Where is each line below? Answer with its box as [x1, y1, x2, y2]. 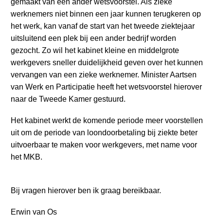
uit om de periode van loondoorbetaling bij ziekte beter [11, 128, 198, 137]
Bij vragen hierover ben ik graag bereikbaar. [11, 186, 162, 195]
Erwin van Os [11, 208, 57, 217]
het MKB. [11, 152, 43, 161]
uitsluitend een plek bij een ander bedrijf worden [11, 34, 177, 42]
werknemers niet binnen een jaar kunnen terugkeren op [11, 9, 201, 18]
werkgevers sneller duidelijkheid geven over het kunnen [11, 58, 203, 67]
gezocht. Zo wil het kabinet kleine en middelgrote [11, 46, 180, 54]
